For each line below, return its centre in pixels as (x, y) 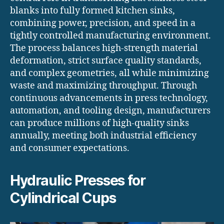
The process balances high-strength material (104, 48)
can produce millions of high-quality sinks (99, 123)
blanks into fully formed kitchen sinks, (92, 11)
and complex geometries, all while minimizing (109, 73)
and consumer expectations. (70, 148)
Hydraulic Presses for (78, 181)
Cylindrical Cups (63, 198)
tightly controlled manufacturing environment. (110, 36)
